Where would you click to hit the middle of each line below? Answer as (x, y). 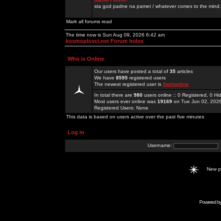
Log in (76, 132)
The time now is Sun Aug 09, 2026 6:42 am (115, 35)
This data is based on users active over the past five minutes (135, 117)
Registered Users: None (121, 108)
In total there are (114, 95)
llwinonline (176, 84)
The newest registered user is (129, 84)
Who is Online (86, 59)
